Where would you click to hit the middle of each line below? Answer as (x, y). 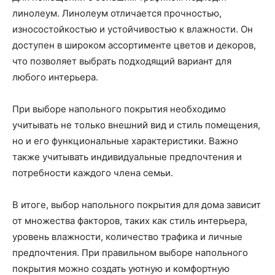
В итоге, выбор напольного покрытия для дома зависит (137, 205)
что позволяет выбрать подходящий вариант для (122, 61)
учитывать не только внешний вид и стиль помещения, (136, 125)
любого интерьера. (55, 77)
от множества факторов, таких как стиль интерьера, (130, 221)
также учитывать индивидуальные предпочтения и (127, 157)
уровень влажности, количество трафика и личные (127, 237)
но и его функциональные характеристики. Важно (125, 141)
